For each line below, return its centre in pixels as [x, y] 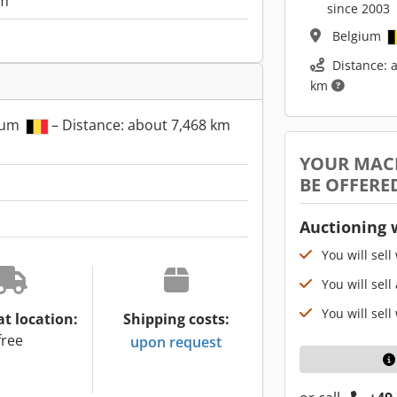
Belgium [358, 36]
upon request [176, 342]
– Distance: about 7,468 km [139, 125]
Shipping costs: [176, 319]
